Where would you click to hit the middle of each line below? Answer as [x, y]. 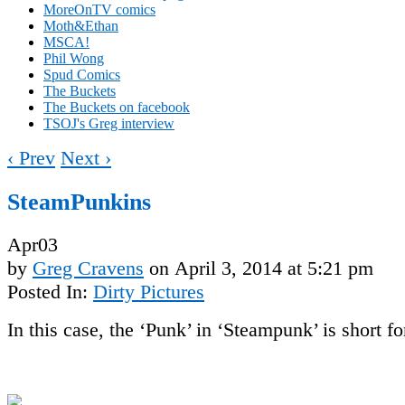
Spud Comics [82, 74]
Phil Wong [74, 58]
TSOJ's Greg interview [109, 123]
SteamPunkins [79, 201]
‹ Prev [31, 157]
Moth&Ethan [81, 25]
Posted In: [50, 292]
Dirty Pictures [149, 292]
